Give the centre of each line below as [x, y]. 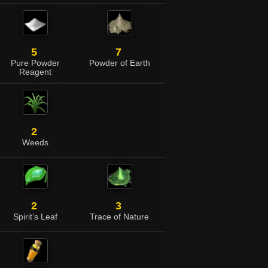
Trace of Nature [119, 217]
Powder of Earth [119, 63]
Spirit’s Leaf [35, 217]
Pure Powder [35, 63]
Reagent [35, 72]
